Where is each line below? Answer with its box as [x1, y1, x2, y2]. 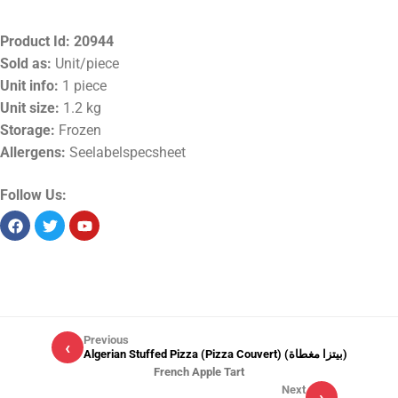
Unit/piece [55, 55, 119, 73]
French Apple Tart [154, 365, 244, 379]
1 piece [62, 77, 107, 95]
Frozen [59, 122, 101, 139]
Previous [83, 333, 129, 347]
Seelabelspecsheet [69, 144, 186, 162]
